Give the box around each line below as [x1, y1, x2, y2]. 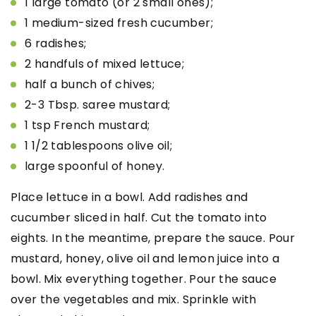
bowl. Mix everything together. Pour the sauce [11, 270, 276, 287]
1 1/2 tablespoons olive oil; [25, 137, 173, 154]
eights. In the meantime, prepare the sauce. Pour [11, 229, 296, 246]
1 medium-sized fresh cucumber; [25, 14, 213, 31]
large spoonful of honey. [25, 157, 165, 174]
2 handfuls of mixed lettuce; [25, 55, 185, 72]
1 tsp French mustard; [25, 116, 150, 133]
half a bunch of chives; [25, 75, 155, 92]
